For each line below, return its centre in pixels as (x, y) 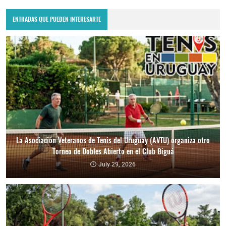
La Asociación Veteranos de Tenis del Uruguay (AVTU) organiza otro (113, 140)
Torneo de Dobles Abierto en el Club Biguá (113, 151)
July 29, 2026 (117, 165)
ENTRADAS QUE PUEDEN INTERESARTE (57, 19)
